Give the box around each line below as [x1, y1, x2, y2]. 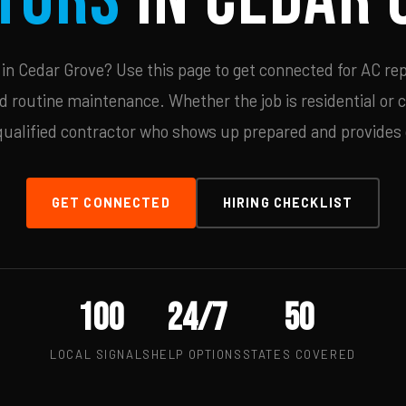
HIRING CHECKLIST [222, 195, 353, 210]
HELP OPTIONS [150, 347, 243, 362]
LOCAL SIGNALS [50, 347, 151, 362]
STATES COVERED [242, 347, 356, 362]
